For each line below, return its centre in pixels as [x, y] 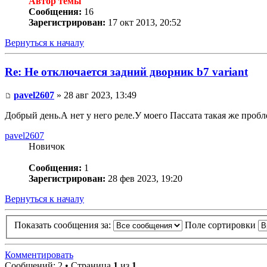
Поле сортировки [221, 225]
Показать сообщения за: [64, 225]
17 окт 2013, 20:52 [143, 23]
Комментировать [39, 255]
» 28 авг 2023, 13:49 [95, 95]
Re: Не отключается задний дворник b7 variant [126, 72]
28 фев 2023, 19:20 [144, 178]
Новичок [47, 146]
